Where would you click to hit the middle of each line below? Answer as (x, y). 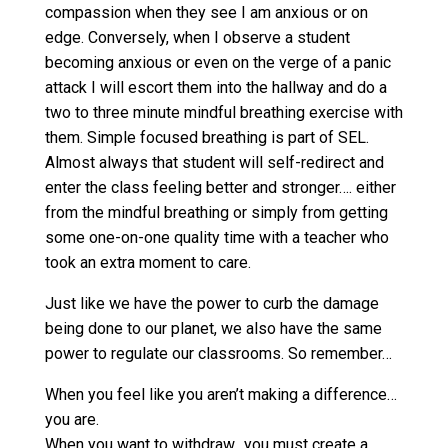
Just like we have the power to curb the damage (211, 304)
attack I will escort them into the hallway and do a (215, 88)
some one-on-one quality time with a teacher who (216, 238)
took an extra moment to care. (147, 263)
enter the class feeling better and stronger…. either (220, 188)
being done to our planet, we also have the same (213, 329)
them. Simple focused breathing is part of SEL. (206, 138)
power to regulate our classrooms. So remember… (218, 354)
